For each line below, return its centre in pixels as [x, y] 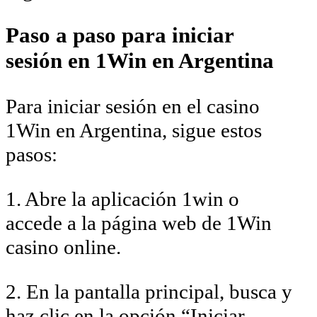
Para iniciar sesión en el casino [133, 106]
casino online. [63, 247]
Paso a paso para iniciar [120, 35]
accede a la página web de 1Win [139, 223]
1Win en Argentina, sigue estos [134, 130]
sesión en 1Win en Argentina [140, 60]
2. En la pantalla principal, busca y [149, 291]
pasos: [31, 154]
